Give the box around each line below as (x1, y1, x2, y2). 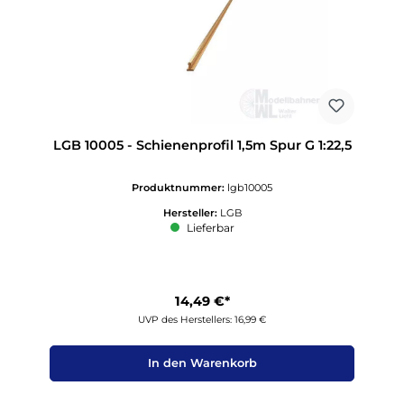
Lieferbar (183, 221, 234, 235)
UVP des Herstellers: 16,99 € (138, 313, 266, 326)
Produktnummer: (132, 180, 227, 194)
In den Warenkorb (147, 356, 257, 371)
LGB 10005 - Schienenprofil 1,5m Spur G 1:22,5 (52, 137, 352, 154)
